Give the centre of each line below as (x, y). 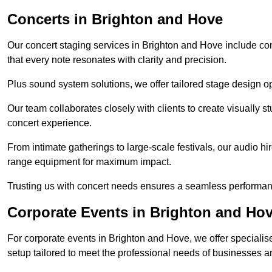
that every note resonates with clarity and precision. (117, 60)
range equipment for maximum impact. (89, 162)
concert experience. (49, 123)
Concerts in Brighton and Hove (115, 19)
